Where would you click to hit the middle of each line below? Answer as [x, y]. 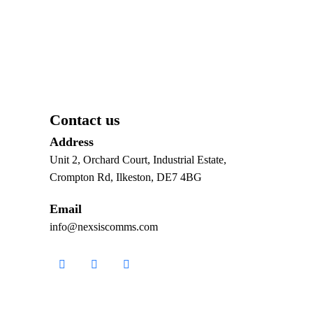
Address [71, 142]
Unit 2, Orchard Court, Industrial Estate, [138, 160]
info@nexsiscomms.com [103, 227]
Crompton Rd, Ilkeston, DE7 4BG [125, 177]
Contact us [85, 120]
